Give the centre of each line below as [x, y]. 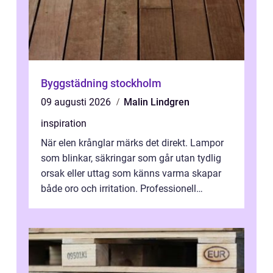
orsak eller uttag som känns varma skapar [131, 174]
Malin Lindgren [157, 102]
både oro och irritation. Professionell [119, 189]
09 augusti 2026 [77, 102]
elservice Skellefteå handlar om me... [119, 204]
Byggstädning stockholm [101, 83]
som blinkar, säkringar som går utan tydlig [131, 158]
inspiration [64, 124]
